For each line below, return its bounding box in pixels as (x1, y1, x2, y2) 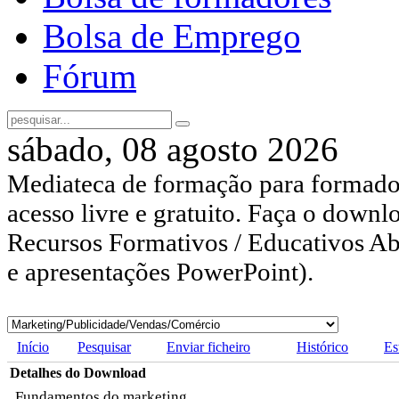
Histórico (297, 339, 348, 355)
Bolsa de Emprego (43, 17, 301, 56)
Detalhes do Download (10, 365, 146, 381)
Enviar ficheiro (167, 339, 250, 355)
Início (17, 339, 49, 355)
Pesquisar (77, 339, 131, 355)
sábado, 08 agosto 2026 (7, 130, 338, 169)
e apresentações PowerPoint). (7, 257, 313, 287)
